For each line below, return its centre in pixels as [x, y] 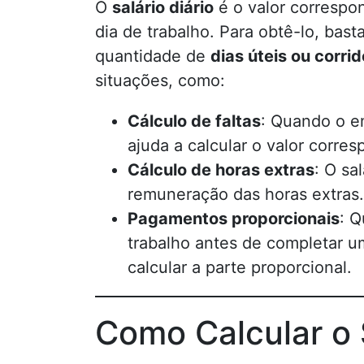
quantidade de [153, 56]
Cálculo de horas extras [221, 170]
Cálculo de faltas [194, 121]
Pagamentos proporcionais [234, 219]
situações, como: [160, 80]
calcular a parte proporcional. [240, 267]
